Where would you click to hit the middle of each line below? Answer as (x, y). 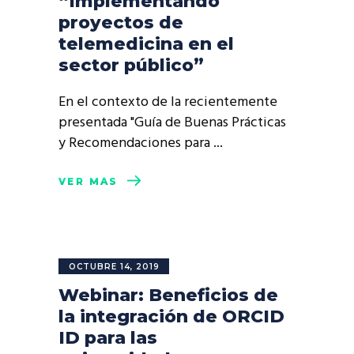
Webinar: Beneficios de (168, 295)
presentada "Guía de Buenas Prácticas (172, 123)
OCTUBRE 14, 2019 (114, 267)
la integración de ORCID (171, 316)
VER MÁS (88, 182)
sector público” (131, 65)
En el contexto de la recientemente (168, 102)
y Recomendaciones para (136, 143)
